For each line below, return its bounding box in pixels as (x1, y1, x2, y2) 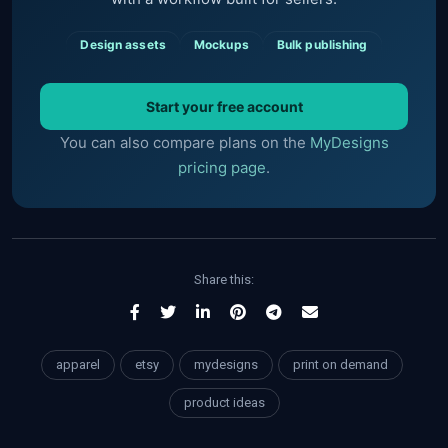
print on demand (292, 357, 388, 373)
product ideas (183, 395, 265, 411)
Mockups (193, 37, 249, 53)
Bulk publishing (276, 37, 368, 53)
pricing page (178, 158, 266, 178)
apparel (55, 357, 100, 373)
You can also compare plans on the (59, 133, 310, 153)
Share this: (194, 272, 254, 288)
